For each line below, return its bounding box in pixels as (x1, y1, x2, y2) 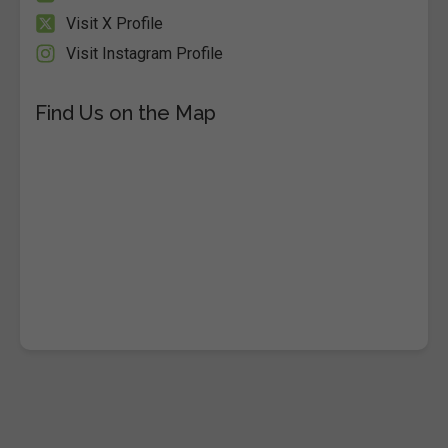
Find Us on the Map (35, 101, 216, 125)
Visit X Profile (66, 14, 163, 33)
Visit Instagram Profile (66, 44, 223, 63)
